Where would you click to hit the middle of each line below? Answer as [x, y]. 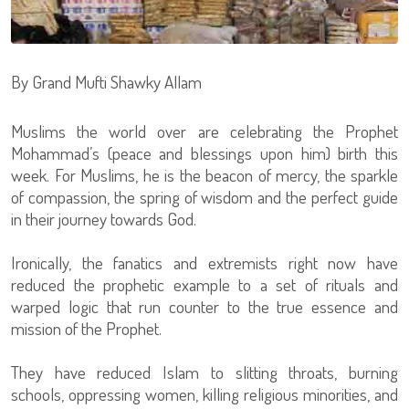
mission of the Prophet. [86, 329]
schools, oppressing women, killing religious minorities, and [204, 394]
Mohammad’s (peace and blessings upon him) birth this [204, 153]
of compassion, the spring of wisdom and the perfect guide [204, 197]
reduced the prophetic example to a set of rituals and [204, 285]
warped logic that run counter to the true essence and [204, 307]
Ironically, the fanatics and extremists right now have [204, 263]
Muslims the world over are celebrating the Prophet [204, 131]
